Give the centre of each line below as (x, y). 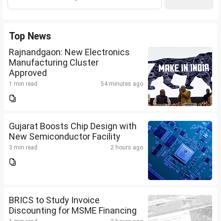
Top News (30, 37)
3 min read (23, 148)
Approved (28, 73)
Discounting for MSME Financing (73, 211)
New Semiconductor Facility (65, 137)
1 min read (23, 84)
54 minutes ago (122, 84)
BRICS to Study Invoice (54, 200)
